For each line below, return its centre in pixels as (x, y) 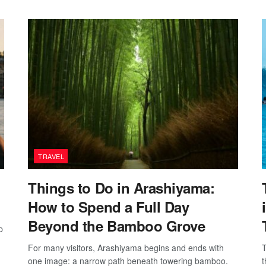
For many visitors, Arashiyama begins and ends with (126, 247)
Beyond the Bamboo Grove (117, 225)
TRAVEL (51, 156)
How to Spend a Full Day (109, 206)
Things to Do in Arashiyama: (121, 187)
